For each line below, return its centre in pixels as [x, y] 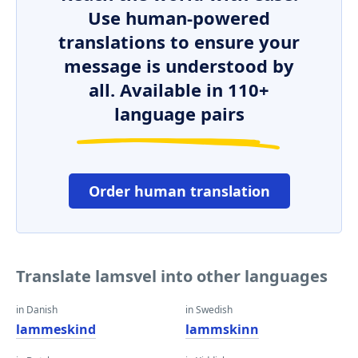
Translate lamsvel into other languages [172, 276]
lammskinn [222, 329]
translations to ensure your [179, 42]
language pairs [179, 113]
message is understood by [179, 66]
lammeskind [56, 329]
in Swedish [209, 310]
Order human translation [179, 191]
